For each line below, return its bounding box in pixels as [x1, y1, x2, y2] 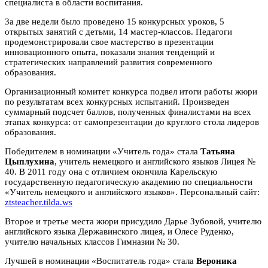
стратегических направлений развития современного [5, 57, 212, 67]
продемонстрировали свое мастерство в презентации [5, 36, 214, 47]
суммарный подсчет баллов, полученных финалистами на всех [5, 106, 251, 117]
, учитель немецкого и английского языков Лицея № [54, 156, 255, 166]
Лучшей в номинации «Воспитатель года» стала [5, 255, 196, 266]
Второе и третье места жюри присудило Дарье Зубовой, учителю [5, 216, 261, 226]
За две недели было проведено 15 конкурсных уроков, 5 [5, 16, 224, 26]
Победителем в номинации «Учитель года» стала [5, 146, 200, 156]
